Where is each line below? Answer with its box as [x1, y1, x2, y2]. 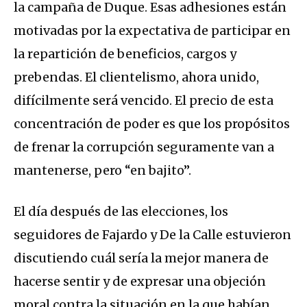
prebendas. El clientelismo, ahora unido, [14, 69, 259, 86]
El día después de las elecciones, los [14, 204, 228, 220]
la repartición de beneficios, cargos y [14, 46, 236, 62]
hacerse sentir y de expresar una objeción [14, 273, 266, 290]
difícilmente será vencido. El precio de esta [14, 93, 273, 109]
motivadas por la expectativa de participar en [14, 23, 291, 39]
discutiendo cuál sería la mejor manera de [14, 250, 269, 267]
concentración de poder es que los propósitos [14, 116, 290, 132]
